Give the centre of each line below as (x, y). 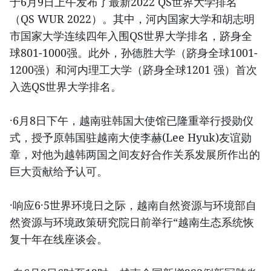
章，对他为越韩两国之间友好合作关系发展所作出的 (135, 155)
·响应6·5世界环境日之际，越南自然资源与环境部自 (133, 205)
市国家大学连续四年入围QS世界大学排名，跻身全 (131, 36)
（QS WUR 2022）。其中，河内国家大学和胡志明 (132, 19)
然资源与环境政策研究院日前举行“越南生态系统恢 (132, 222)
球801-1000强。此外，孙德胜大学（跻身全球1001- (134, 53)
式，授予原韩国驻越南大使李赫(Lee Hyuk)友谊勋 (131, 138)
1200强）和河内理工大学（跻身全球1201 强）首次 (133, 70)
